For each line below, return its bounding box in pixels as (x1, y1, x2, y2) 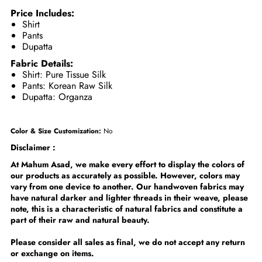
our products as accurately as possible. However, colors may (11, 170, 240, 182)
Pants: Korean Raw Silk (22, 79, 113, 93)
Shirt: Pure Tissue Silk (22, 68, 106, 82)
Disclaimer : (11, 142, 58, 154)
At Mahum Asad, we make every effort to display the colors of (11, 158, 245, 171)
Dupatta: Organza (22, 90, 93, 104)
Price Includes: (11, 6, 78, 20)
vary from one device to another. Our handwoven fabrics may (11, 181, 244, 193)
